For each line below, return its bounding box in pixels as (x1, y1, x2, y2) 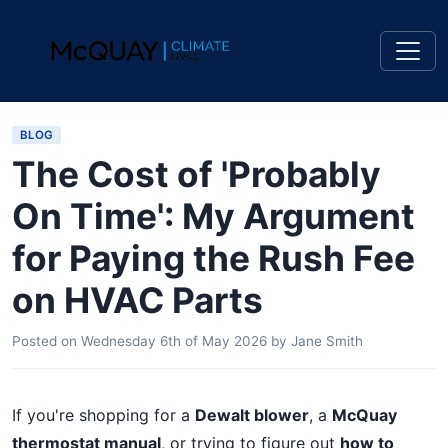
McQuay (332, 405, 397, 425)
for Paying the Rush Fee (12, 237, 415, 280)
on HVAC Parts (12, 279, 263, 322)
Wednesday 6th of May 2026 (81, 333, 267, 349)
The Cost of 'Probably (12, 153, 381, 196)
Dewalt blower (195, 405, 309, 425)
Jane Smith (291, 333, 363, 349)
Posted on (12, 333, 81, 349)
